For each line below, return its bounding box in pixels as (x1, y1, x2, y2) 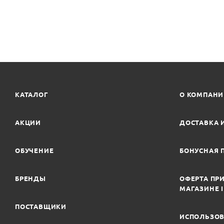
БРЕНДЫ (15, 175, 46, 182)
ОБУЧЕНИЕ (15, 147, 54, 154)
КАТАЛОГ (15, 91, 48, 98)
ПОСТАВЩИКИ (15, 203, 66, 210)
